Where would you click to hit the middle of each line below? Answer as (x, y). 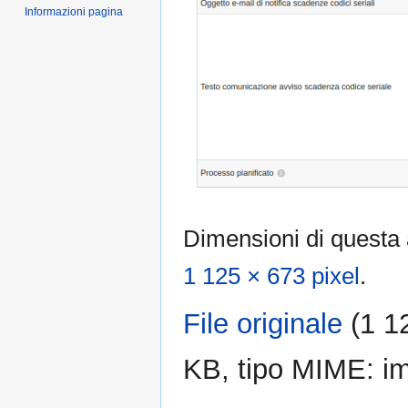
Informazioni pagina (74, 12)
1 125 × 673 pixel (271, 276)
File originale (263, 324)
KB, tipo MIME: (283, 370)
